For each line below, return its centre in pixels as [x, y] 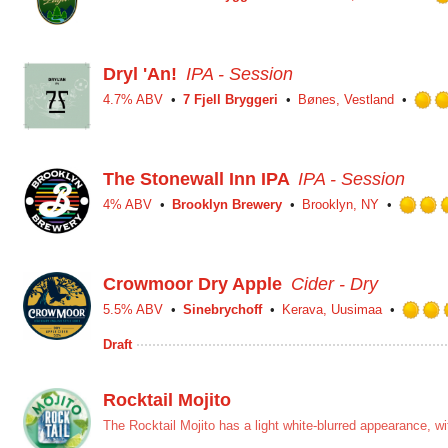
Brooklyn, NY [340, 204]
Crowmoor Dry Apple [192, 284]
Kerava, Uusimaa [332, 309]
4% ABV [127, 204]
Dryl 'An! [140, 74]
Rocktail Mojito [167, 400]
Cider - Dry [334, 284]
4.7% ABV [133, 99]
